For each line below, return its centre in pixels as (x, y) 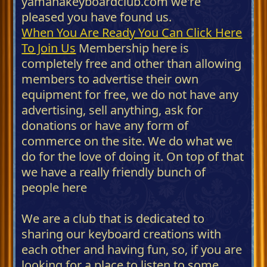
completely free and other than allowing (132, 63)
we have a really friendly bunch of (114, 172)
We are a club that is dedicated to (113, 218)
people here (55, 187)
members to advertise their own (110, 79)
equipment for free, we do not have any (130, 94)
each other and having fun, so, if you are (132, 249)
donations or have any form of (105, 125)
